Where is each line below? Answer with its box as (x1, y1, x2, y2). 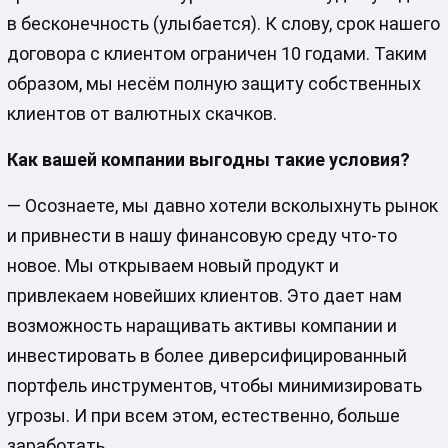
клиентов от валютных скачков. (6, 102, 277, 124)
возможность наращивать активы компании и (6, 314, 397, 336)
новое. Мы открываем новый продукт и (6, 254, 339, 276)
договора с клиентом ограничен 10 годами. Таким (6, 42, 427, 64)
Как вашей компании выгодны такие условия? (6, 148, 410, 170)
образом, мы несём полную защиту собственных (6, 72, 421, 94)
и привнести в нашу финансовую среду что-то (6, 224, 397, 246)
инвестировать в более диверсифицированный (6, 344, 407, 366)
